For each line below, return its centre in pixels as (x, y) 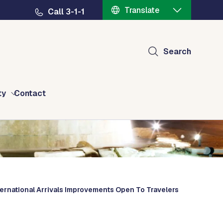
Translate (142, 10)
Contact (30, 93)
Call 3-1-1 (66, 12)
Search (177, 52)
